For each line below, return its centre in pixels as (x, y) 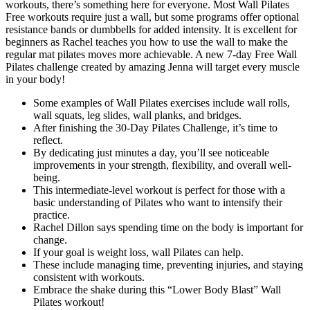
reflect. (48, 140)
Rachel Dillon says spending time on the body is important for (168, 227)
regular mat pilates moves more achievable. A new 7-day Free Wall (151, 54)
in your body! (35, 79)
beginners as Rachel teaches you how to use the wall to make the (147, 42)
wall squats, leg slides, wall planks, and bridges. (137, 115)
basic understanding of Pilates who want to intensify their (158, 202)
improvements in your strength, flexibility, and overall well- (162, 165)
